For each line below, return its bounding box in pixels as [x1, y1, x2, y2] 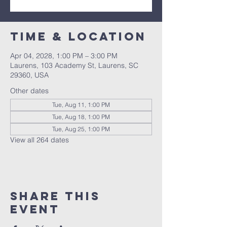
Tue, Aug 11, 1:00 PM [52, 101, 110, 108]
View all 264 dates [10, 135, 69, 144]
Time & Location [10, 29, 146, 44]
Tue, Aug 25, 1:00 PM [52, 125, 110, 133]
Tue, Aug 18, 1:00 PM [52, 113, 110, 121]
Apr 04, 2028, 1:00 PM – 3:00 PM [10, 51, 118, 60]
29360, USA [10, 70, 49, 80]
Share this [10, 189, 100, 203]
